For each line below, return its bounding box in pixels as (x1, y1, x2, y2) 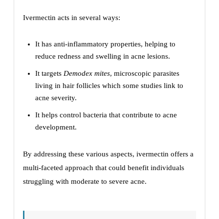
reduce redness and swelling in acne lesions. (35, 52, 170, 60)
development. (35, 123, 77, 131)
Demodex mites (64, 69, 110, 77)
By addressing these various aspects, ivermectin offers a (23, 150, 194, 158)
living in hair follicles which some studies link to (35, 82, 183, 89)
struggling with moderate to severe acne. (23, 177, 147, 185)
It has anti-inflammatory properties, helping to (35, 40, 175, 48)
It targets (35, 69, 64, 77)
